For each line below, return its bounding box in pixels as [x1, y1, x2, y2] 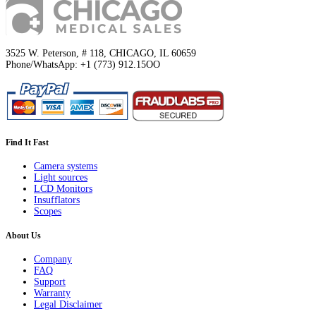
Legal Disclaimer [34, 299, 102, 310]
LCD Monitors [34, 183, 92, 195]
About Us [6, 231, 41, 241]
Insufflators [34, 195, 80, 206]
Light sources [34, 172, 87, 183]
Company [34, 254, 72, 265]
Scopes [34, 206, 61, 217]
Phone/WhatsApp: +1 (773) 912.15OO [6, 59, 160, 70]
